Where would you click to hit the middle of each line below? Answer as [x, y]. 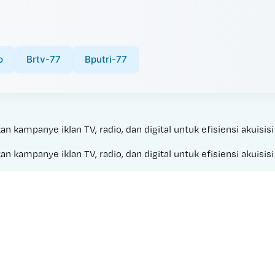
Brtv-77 [44, 59]
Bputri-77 [106, 59]
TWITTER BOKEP [162, 258]
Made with [102, 258]
